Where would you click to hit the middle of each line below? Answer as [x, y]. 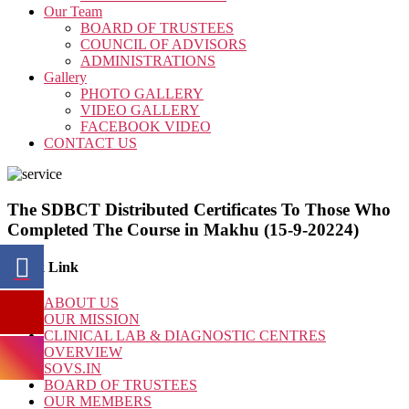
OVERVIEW [83, 352]
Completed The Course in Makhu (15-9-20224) [183, 229]
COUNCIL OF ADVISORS [163, 44]
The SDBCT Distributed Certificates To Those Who [199, 209]
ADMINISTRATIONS [148, 61]
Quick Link [43, 267]
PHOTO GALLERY [142, 94]
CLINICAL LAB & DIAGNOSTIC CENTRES [185, 336]
